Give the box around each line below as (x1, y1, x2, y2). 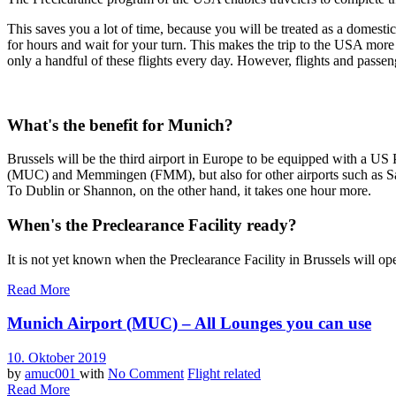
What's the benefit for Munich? (7, 115, 233, 134)
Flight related (187, 366, 261, 382)
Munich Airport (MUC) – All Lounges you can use (7, 314, 371, 333)
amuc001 (25, 366, 80, 382)
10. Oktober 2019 (7, 350, 106, 366)
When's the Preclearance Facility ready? (7, 215, 297, 234)
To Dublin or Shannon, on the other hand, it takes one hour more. (7, 183, 371, 199)
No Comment (108, 366, 184, 382)
